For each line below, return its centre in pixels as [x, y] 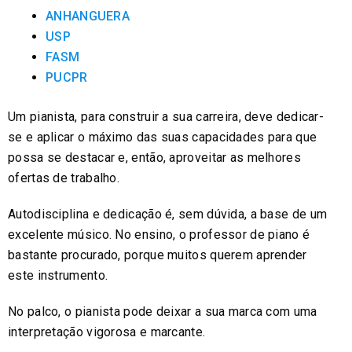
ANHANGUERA [88, 16]
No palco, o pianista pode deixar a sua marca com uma [163, 311]
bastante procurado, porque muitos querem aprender [158, 255]
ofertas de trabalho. [64, 178]
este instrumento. [58, 275]
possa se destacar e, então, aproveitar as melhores [154, 157]
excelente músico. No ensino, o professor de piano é [159, 234]
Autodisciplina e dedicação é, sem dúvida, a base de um [168, 214]
